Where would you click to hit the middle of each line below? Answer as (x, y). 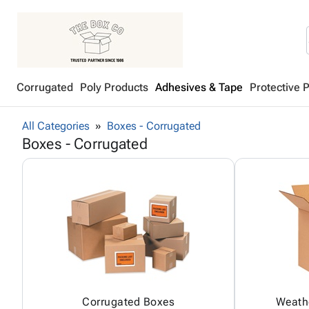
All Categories (56, 126)
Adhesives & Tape (199, 87)
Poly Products (114, 87)
